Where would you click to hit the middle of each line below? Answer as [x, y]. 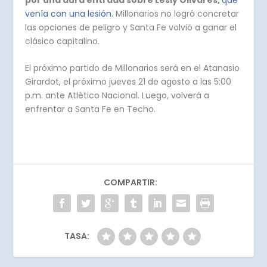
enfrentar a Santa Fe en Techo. [92, 109]
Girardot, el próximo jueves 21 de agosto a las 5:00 [128, 82]
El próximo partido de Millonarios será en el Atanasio [133, 68]
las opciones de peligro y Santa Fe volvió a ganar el [131, 28]
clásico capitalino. [64, 41]
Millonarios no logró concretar [176, 14]
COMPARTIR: [131, 183]
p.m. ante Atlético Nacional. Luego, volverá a [117, 96]
